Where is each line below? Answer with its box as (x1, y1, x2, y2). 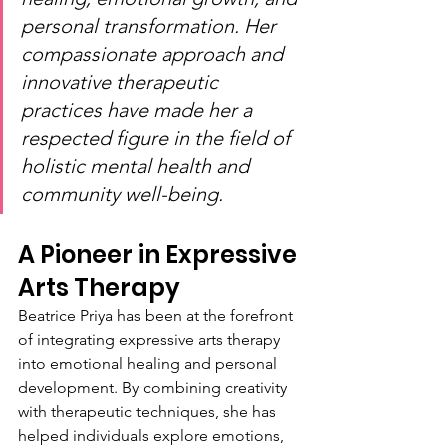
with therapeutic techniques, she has (18, 402, 280, 421)
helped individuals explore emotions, (18, 426, 288, 445)
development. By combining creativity (18, 378, 291, 397)
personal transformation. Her (21, 14, 281, 38)
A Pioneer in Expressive (18, 238, 302, 271)
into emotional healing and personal (18, 354, 281, 373)
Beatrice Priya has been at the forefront (18, 306, 297, 325)
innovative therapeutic (21, 70, 223, 94)
